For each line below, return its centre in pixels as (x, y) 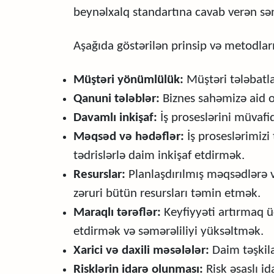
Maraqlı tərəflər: (117, 213)
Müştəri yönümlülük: (128, 80)
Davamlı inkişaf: (115, 118)
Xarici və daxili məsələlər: (141, 250)
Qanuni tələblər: (117, 99)
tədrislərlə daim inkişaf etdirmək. (159, 156)
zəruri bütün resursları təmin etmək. (167, 194)
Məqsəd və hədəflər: (129, 137)
